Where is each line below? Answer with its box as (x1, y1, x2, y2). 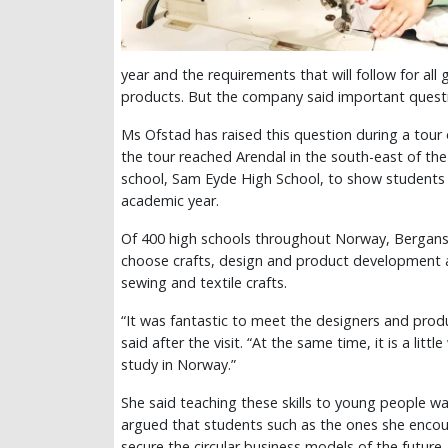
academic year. (121, 191, 219, 211)
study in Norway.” (121, 355, 236, 375)
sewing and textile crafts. (121, 273, 287, 293)
